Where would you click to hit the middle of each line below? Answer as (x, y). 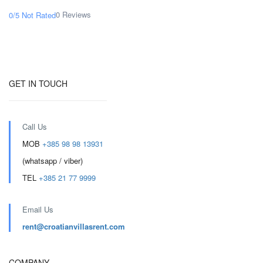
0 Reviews (73, 15)
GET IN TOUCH (38, 84)
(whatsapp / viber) (53, 161)
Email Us (38, 210)
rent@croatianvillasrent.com (74, 227)
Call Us (35, 127)
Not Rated (39, 15)
